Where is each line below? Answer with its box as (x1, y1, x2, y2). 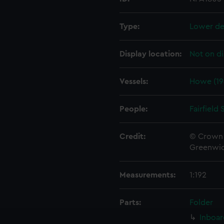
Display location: (119, 50, 181, 58)
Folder (189, 198, 213, 206)
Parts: (119, 198, 141, 206)
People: (119, 105, 147, 113)
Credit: (119, 132, 145, 140)
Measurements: (119, 171, 175, 179)
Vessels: (119, 77, 148, 85)
